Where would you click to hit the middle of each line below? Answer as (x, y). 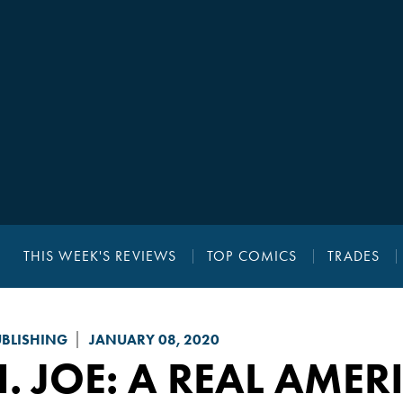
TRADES (354, 256)
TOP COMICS (252, 256)
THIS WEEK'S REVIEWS (100, 256)
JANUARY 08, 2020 (154, 340)
